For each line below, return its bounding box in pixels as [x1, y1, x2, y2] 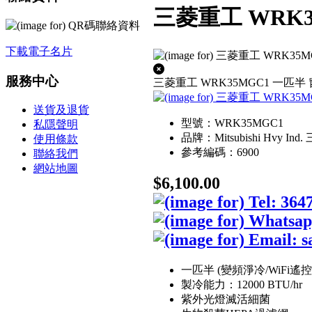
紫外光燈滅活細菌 [180, 292, 270, 305]
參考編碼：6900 [180, 146, 259, 158]
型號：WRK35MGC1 [180, 116, 283, 129]
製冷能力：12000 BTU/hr [180, 278, 302, 290]
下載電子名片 [6, 45, 72, 57]
